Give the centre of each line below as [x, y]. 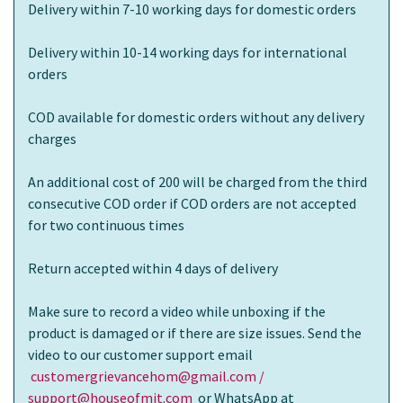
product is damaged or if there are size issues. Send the [195, 333]
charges [52, 139]
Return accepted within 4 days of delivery [153, 269]
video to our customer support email [140, 355]
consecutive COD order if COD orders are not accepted [192, 204]
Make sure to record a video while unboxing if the [177, 312]
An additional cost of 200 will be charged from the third [197, 182]
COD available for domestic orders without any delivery [196, 117]
